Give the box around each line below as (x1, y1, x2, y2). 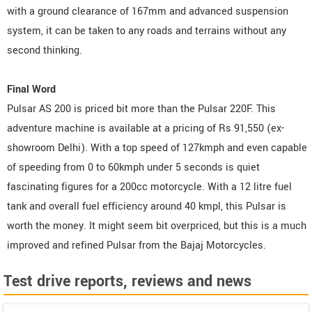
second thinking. (7, 42, 82, 58)
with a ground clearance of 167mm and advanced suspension (7, 3, 288, 19)
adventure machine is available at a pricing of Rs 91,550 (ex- (7, 120, 284, 136)
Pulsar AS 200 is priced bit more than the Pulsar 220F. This (7, 101, 276, 116)
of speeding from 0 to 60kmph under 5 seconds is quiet (7, 159, 260, 175)
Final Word (7, 81, 56, 97)
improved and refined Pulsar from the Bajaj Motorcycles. (7, 237, 266, 253)
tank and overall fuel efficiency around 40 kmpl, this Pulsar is (7, 198, 286, 214)
